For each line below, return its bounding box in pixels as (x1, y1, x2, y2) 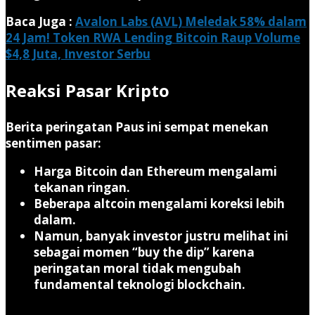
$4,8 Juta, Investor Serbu (6, 45, 150, 62)
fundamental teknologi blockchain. (34, 276, 245, 292)
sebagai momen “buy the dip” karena (34, 243, 255, 260)
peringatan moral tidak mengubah (34, 259, 241, 276)
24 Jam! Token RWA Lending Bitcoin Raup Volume (6, 29, 300, 46)
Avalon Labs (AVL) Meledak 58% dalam (75, 13, 307, 30)
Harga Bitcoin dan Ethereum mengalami (34, 162, 277, 179)
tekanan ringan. (34, 179, 130, 195)
